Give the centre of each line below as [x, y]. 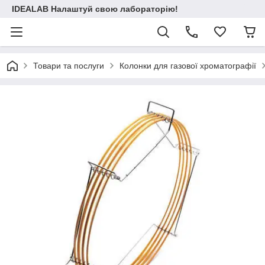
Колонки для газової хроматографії [188, 66]
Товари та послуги [69, 66]
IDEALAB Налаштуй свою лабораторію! [95, 9]
